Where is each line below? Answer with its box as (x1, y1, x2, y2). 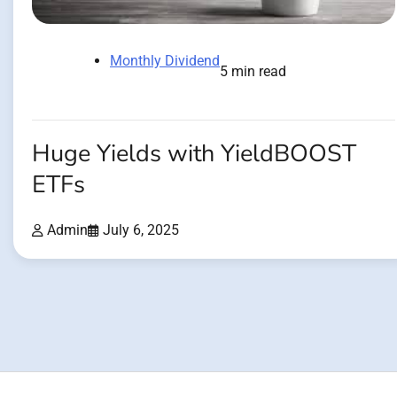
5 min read (220, 62, 286, 80)
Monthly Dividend (110, 51, 220, 69)
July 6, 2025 (103, 222, 179, 239)
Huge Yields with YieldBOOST (32, 136, 356, 170)
